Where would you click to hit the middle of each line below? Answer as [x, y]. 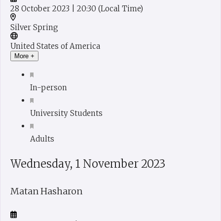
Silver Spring [34, 28]
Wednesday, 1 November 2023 [88, 164]
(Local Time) [121, 9]
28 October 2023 [41, 9]
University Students [66, 113]
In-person [49, 88]
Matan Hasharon [46, 191]
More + [24, 56]
